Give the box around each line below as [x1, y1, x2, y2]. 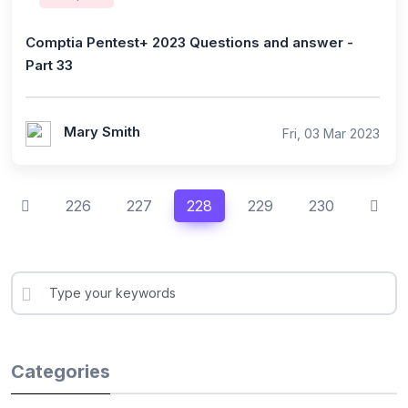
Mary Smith [64, 122, 140, 140]
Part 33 [25, 56, 73, 74]
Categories [11, 360, 110, 382]
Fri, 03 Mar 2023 [282, 126, 380, 141]
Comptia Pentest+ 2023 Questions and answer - [25, 34, 353, 51]
